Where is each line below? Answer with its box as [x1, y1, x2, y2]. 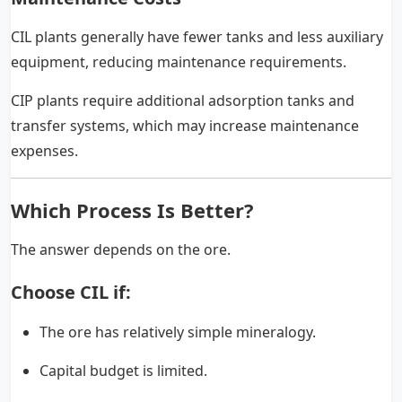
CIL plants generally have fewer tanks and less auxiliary [11, 26, 383, 47]
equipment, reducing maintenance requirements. [11, 51, 346, 72]
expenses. [11, 140, 78, 161]
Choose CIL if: [11, 279, 131, 304]
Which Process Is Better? [11, 196, 254, 223]
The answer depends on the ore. [11, 239, 231, 259]
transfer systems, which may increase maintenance [11, 115, 359, 135]
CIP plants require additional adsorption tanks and [11, 90, 354, 110]
